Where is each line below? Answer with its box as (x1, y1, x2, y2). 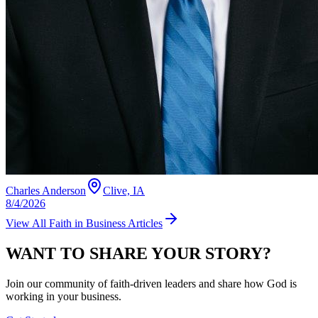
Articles (126, 216, 163, 229)
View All (6, 216, 49, 229)
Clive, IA (103, 184, 145, 197)
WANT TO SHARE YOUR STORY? (6, 243, 271, 263)
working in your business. (6, 290, 121, 302)
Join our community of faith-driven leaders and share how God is (6, 277, 297, 290)
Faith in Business (49, 216, 126, 229)
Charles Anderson (6, 184, 86, 197)
